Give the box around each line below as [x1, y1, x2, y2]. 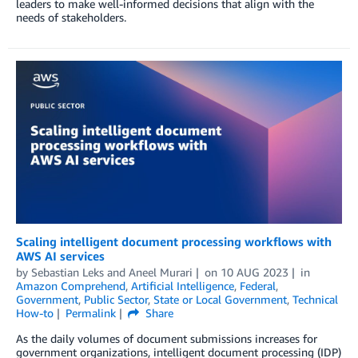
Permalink [65, 305, 116, 320]
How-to [16, 305, 54, 320]
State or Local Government [153, 292, 287, 306]
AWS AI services [16, 248, 105, 263]
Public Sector [84, 292, 148, 306]
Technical [292, 292, 338, 306]
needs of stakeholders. [16, 10, 126, 25]
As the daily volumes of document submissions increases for [16, 331, 317, 345]
